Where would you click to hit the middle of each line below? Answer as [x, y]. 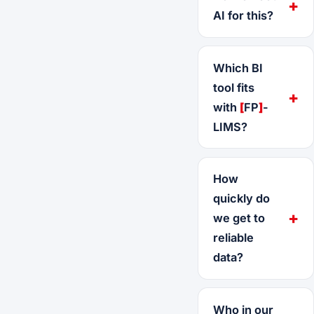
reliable [233, 238]
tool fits [233, 87]
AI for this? [243, 15]
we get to [239, 218]
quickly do [241, 199]
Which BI [238, 68]
